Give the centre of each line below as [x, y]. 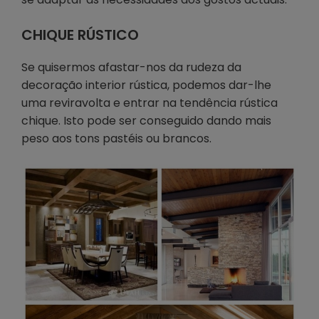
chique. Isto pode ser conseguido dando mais [146, 121]
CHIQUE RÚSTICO [80, 35]
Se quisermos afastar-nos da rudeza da [131, 68]
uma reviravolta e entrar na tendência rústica [150, 103]
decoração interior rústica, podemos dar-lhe [146, 85]
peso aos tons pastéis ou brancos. [116, 139]
